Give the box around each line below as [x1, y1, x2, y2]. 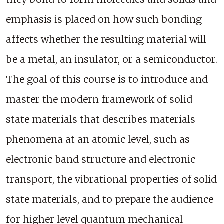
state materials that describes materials [6, 113, 195, 126]
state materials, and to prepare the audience [6, 193, 213, 206]
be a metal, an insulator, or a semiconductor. [6, 53, 217, 66]
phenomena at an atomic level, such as [6, 133, 190, 146]
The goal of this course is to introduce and [6, 73, 208, 86]
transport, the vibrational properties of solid [6, 173, 217, 186]
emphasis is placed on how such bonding [6, 13, 202, 26]
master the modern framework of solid [6, 93, 192, 106]
